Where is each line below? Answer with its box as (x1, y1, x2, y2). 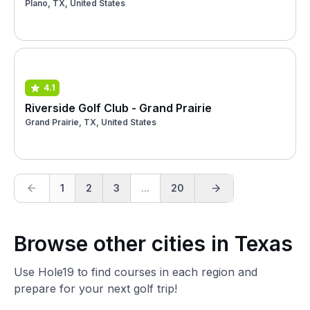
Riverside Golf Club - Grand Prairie (25, 100, 212, 115)
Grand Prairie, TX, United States (25, 116, 156, 127)
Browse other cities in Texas (14, 231, 293, 256)
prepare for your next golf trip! (14, 282, 177, 295)
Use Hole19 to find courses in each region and (14, 265, 257, 279)
